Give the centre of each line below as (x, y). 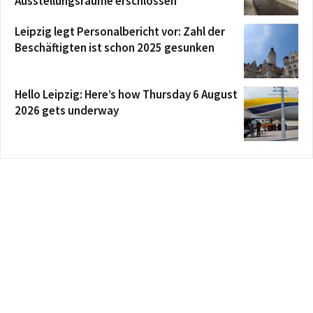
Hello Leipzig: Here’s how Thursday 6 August (126, 94)
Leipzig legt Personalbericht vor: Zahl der (120, 31)
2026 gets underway (67, 110)
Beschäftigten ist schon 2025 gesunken (115, 48)
